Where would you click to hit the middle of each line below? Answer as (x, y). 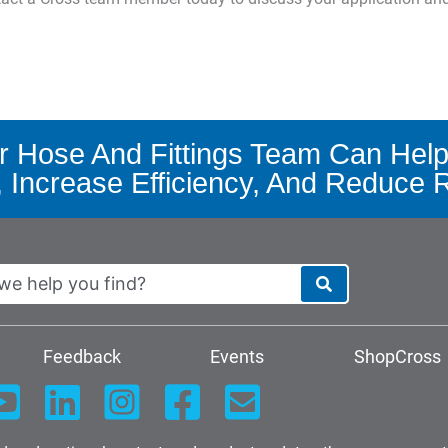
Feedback (81, 356)
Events (237, 356)
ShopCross (397, 356)
